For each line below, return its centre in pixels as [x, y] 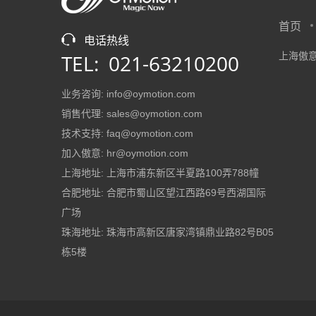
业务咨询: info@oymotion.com [128, 94]
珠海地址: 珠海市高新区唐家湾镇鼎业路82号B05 [168, 232]
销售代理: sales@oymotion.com [132, 114]
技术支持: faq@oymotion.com [127, 133]
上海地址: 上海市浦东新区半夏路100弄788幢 [160, 173]
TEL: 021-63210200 [150, 63]
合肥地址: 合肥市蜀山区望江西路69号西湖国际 [164, 193]
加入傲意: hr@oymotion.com [125, 153]
